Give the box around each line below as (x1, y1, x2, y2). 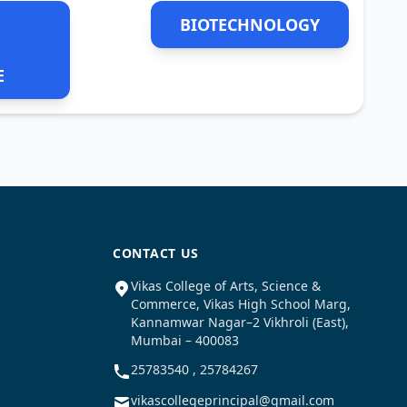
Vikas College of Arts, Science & (131, 277, 321, 294)
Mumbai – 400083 (131, 332, 239, 349)
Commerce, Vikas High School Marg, (131, 295, 351, 313)
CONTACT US (113, 244, 199, 262)
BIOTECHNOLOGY (179, 14, 320, 35)
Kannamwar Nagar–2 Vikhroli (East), (131, 313, 349, 331)
